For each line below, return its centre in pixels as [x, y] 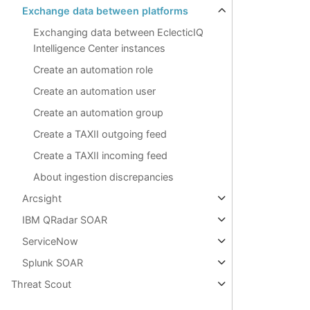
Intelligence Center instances [99, 48]
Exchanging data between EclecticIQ [118, 33]
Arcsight [42, 199]
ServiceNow [50, 241]
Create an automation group [98, 113]
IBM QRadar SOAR [65, 220]
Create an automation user [94, 91]
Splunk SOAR [53, 263]
